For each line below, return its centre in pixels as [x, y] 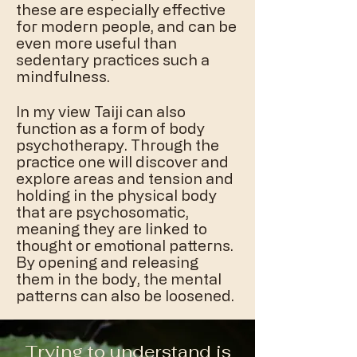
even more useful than [96, 43]
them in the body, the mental [119, 279]
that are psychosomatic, [102, 212]
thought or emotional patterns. [125, 245]
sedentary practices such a [113, 59]
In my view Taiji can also [101, 111]
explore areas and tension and [125, 178]
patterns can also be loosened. [125, 295]
